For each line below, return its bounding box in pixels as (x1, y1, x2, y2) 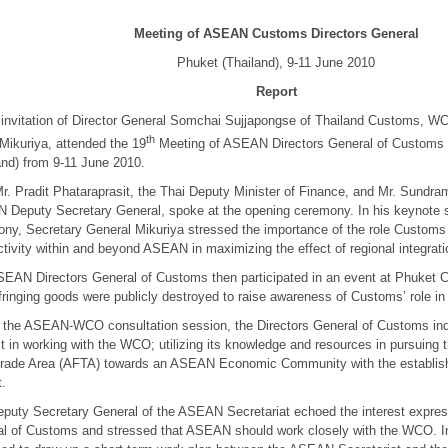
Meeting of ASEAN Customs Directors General (133, 26, 419, 41)
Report (255, 84, 297, 99)
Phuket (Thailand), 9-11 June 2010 (177, 55, 375, 70)
